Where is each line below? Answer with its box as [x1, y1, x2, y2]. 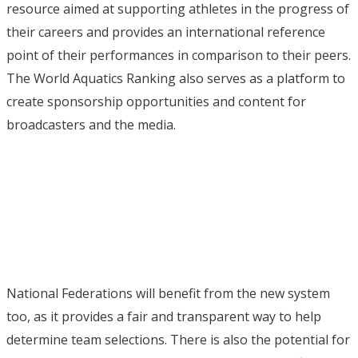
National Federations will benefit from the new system [6, 284, 330, 302]
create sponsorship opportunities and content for [6, 93, 306, 110]
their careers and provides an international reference [6, 23, 325, 41]
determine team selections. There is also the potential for [6, 331, 350, 348]
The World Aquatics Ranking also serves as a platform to [6, 70, 345, 87]
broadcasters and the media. [6, 116, 176, 133]
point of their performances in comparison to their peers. [6, 46, 351, 64]
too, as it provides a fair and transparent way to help [6, 308, 321, 325]
